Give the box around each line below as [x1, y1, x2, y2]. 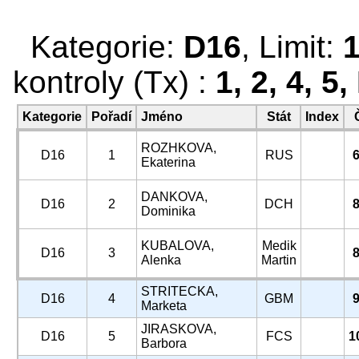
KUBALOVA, [141, 239, 214, 252]
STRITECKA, [141, 284, 218, 298]
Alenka [141, 253, 181, 267]
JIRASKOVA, [141, 322, 216, 336]
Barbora [141, 337, 187, 350]
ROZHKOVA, [141, 141, 216, 155]
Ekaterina [141, 155, 196, 169]
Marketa [141, 299, 187, 313]
